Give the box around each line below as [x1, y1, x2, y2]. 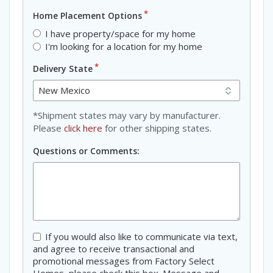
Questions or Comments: [33, 145, 140, 157]
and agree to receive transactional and [33, 243, 194, 255]
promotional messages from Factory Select [33, 255, 214, 268]
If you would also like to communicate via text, [45, 230, 238, 243]
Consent [32, 230, 68, 243]
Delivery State [33, 63, 93, 75]
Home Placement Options [33, 9, 142, 21]
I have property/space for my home [45, 27, 196, 40]
